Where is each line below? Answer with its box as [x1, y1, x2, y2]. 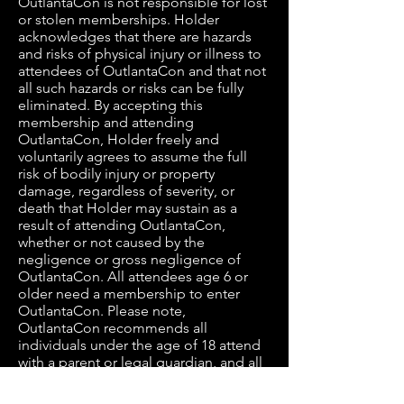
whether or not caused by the [18, 234, 205, 251]
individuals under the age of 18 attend [18, 336, 261, 353]
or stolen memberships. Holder [18, 11, 219, 28]
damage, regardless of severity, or [18, 182, 234, 199]
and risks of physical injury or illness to [18, 45, 262, 62]
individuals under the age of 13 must [18, 371, 251, 388]
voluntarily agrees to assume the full [18, 148, 247, 165]
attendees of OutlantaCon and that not [18, 62, 266, 79]
